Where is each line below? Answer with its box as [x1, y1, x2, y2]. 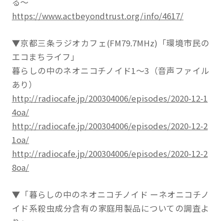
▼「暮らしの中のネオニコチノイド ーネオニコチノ [11, 188, 210, 201]
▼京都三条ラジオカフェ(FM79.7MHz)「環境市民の [11, 37, 210, 49]
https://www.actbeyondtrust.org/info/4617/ [11, 10, 184, 22]
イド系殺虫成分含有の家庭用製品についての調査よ [11, 202, 210, 215]
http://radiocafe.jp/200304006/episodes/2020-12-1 [11, 92, 208, 105]
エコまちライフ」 [11, 51, 79, 63]
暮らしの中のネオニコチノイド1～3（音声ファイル [11, 65, 210, 77]
